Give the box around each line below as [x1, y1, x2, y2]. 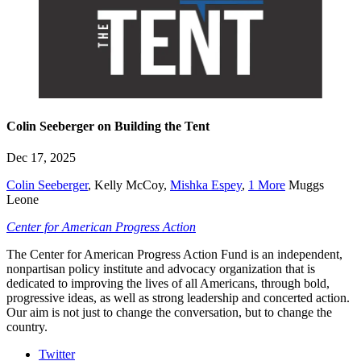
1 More [248, 178, 285, 193]
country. [6, 320, 48, 334]
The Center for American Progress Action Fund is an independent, [6, 247, 342, 262]
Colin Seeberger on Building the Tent [6, 118, 210, 133]
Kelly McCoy [94, 178, 164, 193]
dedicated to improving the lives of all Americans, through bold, [6, 276, 330, 291]
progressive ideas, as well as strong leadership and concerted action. [6, 291, 350, 305]
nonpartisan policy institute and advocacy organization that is [6, 262, 315, 276]
